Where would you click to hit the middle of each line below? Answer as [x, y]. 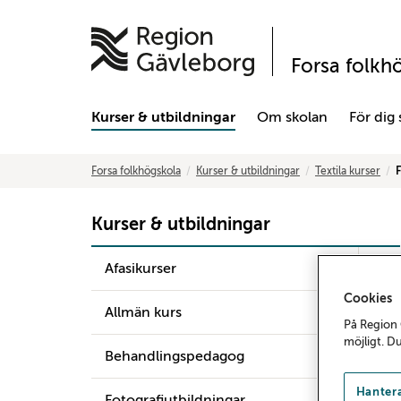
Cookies [368, 299]
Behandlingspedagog [175, 356]
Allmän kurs [143, 312]
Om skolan [292, 117]
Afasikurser [141, 269]
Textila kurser [348, 171]
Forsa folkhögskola [136, 171]
